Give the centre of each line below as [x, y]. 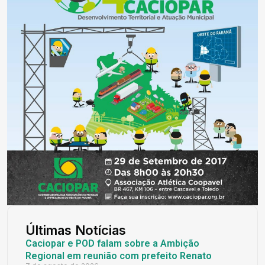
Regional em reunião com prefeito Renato [119, 256]
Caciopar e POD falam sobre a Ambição [112, 244]
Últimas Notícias [76, 230]
